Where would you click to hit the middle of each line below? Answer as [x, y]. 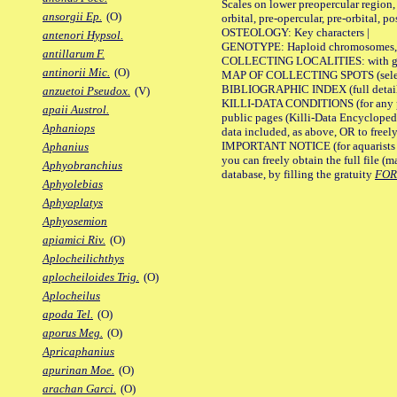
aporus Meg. [73, 333]
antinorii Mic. [76, 73]
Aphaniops [69, 128]
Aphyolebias [73, 184]
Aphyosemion [75, 222]
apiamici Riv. [74, 240]
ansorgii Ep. [72, 17]
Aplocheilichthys [83, 259]
